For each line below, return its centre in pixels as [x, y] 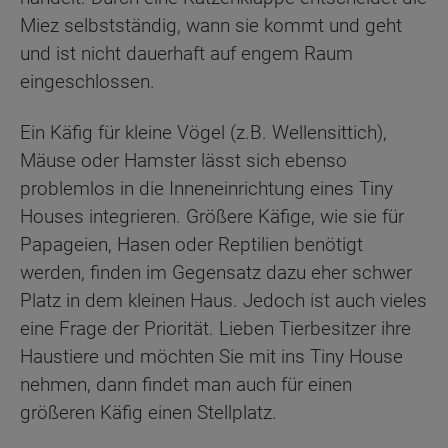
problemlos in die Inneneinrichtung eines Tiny [206, 188]
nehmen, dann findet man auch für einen [186, 384]
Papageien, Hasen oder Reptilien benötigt [191, 244]
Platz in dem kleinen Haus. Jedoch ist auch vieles [223, 300]
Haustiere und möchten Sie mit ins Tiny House [211, 356]
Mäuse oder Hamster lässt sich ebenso [183, 160]
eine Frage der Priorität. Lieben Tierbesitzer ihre [215, 328]
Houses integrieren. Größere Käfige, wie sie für [212, 216]
